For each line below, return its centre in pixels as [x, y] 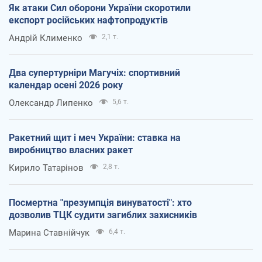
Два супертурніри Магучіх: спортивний [94, 73]
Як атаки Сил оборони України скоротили [100, 8]
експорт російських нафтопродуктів [88, 20]
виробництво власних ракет [71, 150]
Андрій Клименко [46, 38]
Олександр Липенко [51, 103]
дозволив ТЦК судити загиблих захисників [103, 215]
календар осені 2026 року [66, 85]
